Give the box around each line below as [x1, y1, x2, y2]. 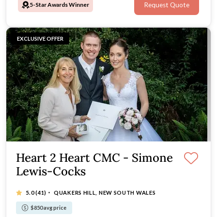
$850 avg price [31, 204, 66, 211]
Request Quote [144, 1, 189, 9]
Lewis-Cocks [16, 163, 86, 179]
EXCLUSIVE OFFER [17, 35, 63, 42]
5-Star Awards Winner [30, 1, 89, 9]
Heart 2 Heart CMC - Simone [16, 150, 173, 165]
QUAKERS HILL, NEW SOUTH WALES [54, 189, 156, 196]
